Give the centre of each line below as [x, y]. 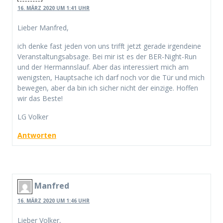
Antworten [37, 135]
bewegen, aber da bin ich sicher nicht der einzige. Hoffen [108, 88]
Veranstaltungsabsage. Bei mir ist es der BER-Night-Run [107, 57]
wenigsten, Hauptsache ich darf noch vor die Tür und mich [111, 78]
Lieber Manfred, [43, 28]
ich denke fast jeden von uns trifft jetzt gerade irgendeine [109, 46]
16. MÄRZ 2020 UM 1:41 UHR [54, 8]
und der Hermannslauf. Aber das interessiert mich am [103, 67]
